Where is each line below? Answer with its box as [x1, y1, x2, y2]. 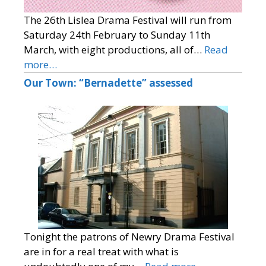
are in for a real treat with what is [24, 244, 179, 258]
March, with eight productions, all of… [24, 43, 204, 57]
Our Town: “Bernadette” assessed [24, 76, 193, 90]
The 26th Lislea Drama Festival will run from [24, 13, 232, 27]
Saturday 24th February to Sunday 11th [24, 28, 210, 42]
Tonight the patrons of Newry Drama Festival [24, 229, 235, 243]
